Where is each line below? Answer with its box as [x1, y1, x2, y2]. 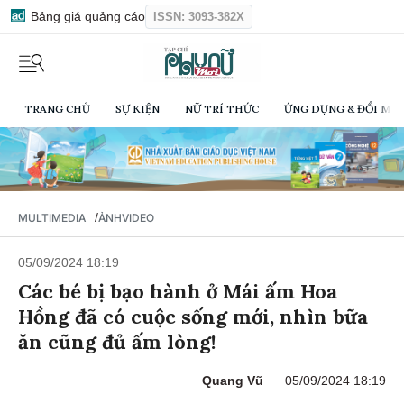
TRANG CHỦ [24, 102, 90, 116]
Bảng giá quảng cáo [27, 9, 145, 23]
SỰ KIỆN [115, 102, 160, 116]
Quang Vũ [202, 373, 263, 389]
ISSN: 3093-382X [153, 10, 244, 23]
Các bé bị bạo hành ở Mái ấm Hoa [18, 279, 337, 305]
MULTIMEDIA [18, 211, 86, 225]
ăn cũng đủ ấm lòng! [18, 329, 216, 355]
